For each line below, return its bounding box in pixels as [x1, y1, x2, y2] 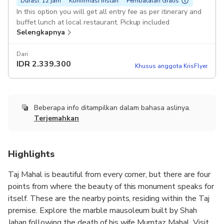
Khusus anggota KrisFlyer [134, 61, 207, 70]
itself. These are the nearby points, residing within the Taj [8, 193, 210, 204]
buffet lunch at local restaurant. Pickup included [120, 17, 170, 27]
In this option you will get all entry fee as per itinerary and [16, 6, 202, 16]
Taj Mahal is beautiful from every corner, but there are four [8, 169, 211, 180]
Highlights [8, 148, 54, 160]
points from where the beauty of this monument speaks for [8, 181, 214, 192]
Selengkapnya [16, 27, 65, 37]
